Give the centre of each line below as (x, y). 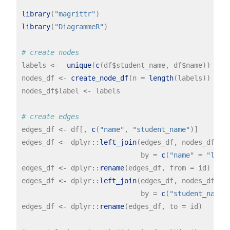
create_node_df (99, 78)
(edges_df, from (157, 168)
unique (79, 65)
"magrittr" (75, 14)
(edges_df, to (153, 206)
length (161, 78)
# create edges (50, 116)
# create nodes (50, 52)
